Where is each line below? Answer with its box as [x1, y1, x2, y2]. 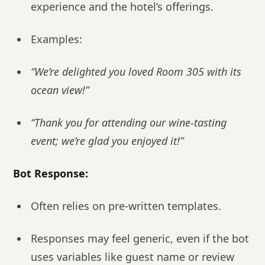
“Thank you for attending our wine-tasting [31, 115, 227, 130]
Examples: [31, 32, 82, 46]
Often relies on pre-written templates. [31, 199, 221, 213]
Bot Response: [13, 166, 88, 180]
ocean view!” [31, 83, 89, 97]
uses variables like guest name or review [31, 250, 234, 264]
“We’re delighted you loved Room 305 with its [31, 64, 241, 79]
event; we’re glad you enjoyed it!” [31, 134, 183, 148]
